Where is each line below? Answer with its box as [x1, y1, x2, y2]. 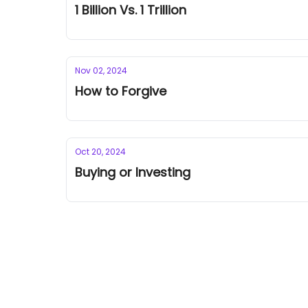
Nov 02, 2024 [75, 65, 127, 76]
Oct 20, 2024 [75, 146, 126, 157]
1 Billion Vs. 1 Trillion [75, 1, 186, 19]
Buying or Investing [75, 164, 190, 181]
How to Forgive [75, 82, 166, 100]
